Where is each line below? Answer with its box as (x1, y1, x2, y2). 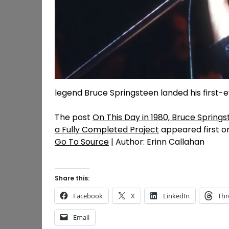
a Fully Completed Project (55, 123, 159, 135)
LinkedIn (163, 191, 190, 200)
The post (55, 111, 93, 123)
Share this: (55, 173, 89, 182)
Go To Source (55, 135, 109, 148)
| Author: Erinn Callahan (109, 135, 204, 148)
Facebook (73, 191, 103, 200)
